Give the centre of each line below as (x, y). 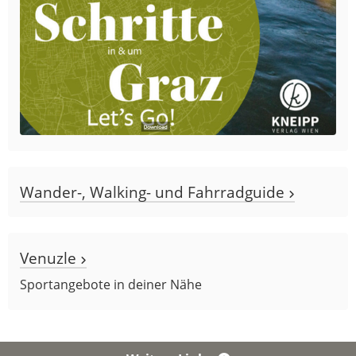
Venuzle (50, 257)
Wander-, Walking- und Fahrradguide (154, 192)
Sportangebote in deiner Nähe (111, 284)
